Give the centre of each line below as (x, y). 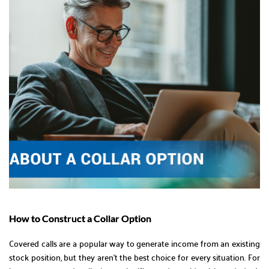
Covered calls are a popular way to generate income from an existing (134, 243)
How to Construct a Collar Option (80, 218)
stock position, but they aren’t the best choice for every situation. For (134, 257)
